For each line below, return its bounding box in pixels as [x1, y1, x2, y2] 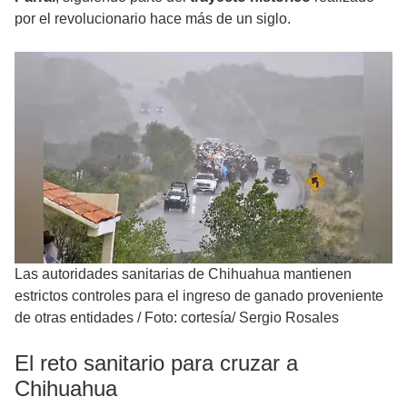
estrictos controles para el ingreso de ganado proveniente [15, 288, 383, 304]
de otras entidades [15, 310, 134, 326]
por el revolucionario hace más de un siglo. [15, 10, 291, 26]
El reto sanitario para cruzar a [15, 351, 298, 376]
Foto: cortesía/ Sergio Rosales [144, 310, 339, 326]
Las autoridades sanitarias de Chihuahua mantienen [15, 266, 352, 283]
